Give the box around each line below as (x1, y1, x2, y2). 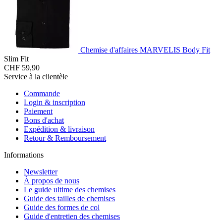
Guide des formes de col (24, 203, 100, 212)
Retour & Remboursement (24, 133, 106, 142)
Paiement (24, 107, 53, 115)
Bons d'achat (24, 115, 64, 124)
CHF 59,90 (4, 63, 40, 72)
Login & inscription (24, 98, 85, 107)
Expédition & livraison (24, 124, 95, 133)
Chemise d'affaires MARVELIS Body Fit (80, 45, 210, 54)
